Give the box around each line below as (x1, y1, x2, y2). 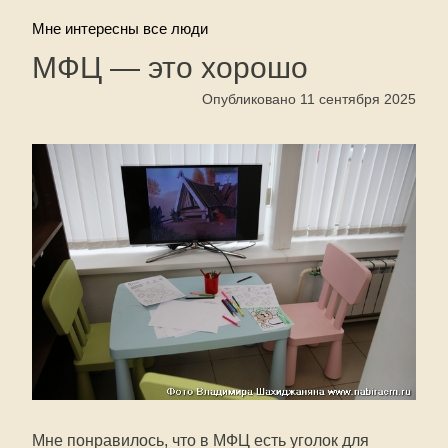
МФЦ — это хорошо (32, 51, 308, 84)
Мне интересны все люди (32, 20, 208, 37)
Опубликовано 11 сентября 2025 (202, 91, 416, 107)
